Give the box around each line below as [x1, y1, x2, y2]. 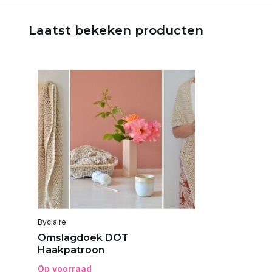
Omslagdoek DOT [38, 231, 129, 243]
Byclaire [38, 217, 66, 226]
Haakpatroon [38, 243, 104, 256]
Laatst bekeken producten [29, 23, 203, 38]
